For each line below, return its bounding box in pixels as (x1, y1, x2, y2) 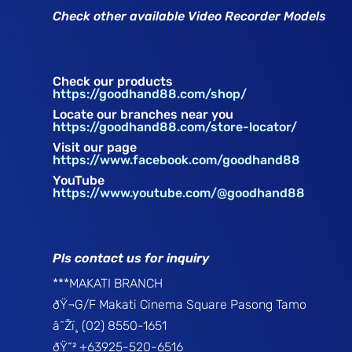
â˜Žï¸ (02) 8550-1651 (53, 318, 167, 333)
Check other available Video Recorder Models (53, 9, 327, 24)
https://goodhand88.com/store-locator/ (53, 119, 298, 134)
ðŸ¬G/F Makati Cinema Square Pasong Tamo (53, 297, 307, 312)
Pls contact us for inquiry (53, 251, 210, 266)
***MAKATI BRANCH (53, 276, 163, 291)
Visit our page (53, 140, 137, 155)
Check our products (53, 74, 174, 89)
